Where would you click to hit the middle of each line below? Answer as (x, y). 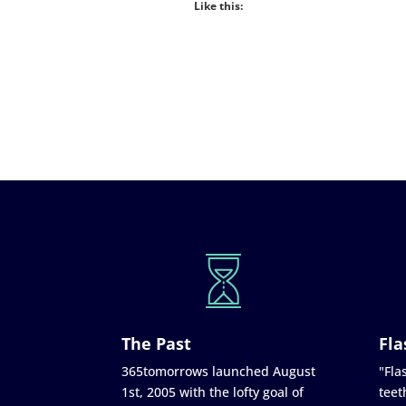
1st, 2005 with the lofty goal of (213, 391)
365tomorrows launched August (219, 371)
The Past (157, 343)
